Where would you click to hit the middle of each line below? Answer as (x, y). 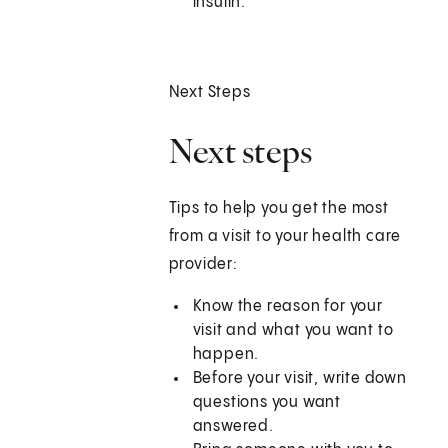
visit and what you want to (293, 331)
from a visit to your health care (285, 237)
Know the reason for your (287, 307)
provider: (203, 265)
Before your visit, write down (299, 379)
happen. (226, 355)
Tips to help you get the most (278, 209)
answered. (233, 427)
